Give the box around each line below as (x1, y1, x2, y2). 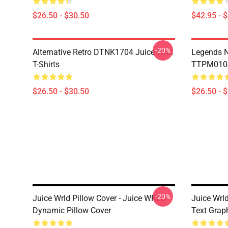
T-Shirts (33, 60, 60, 69)
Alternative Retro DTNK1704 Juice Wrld (33, 47, 173, 57)
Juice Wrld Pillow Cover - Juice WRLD (33, 193, 166, 203)
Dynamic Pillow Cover (33, 206, 111, 215)
